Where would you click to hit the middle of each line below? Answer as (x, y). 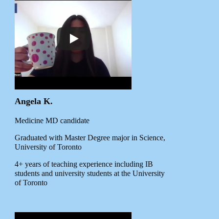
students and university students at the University (90, 174)
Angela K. (34, 101)
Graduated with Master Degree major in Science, (90, 138)
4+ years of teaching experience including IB (84, 164)
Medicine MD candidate (52, 121)
